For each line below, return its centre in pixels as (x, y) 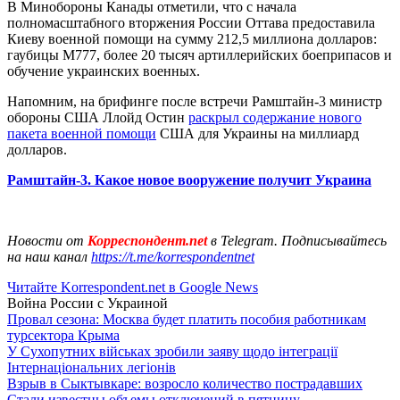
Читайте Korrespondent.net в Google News (133, 287)
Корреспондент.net (147, 240)
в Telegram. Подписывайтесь (299, 240)
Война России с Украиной (87, 303)
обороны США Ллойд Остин (98, 117)
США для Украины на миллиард (258, 133)
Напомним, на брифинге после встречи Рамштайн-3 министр (195, 101)
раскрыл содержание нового (275, 117)
